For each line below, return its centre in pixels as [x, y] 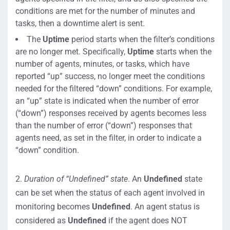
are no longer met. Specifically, [71, 51]
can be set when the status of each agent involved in [110, 193]
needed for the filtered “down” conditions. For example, [114, 88]
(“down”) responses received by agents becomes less [111, 113]
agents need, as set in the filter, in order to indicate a [109, 138]
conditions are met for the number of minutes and [105, 11]
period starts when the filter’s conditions [142, 39]
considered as [42, 220]
